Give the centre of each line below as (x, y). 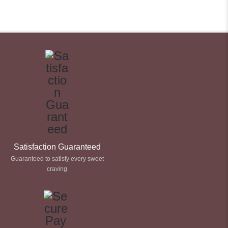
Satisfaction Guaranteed (57, 147)
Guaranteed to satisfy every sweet (57, 159)
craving (57, 169)
